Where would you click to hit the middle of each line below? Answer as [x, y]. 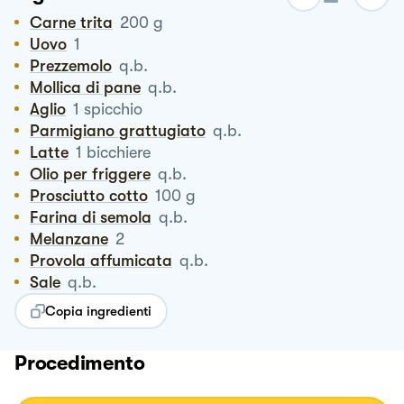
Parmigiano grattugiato [123, 130]
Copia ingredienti [98, 311]
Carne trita [78, 22]
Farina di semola [95, 217]
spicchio [113, 109]
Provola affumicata [106, 260]
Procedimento [80, 363]
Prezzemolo [76, 65]
